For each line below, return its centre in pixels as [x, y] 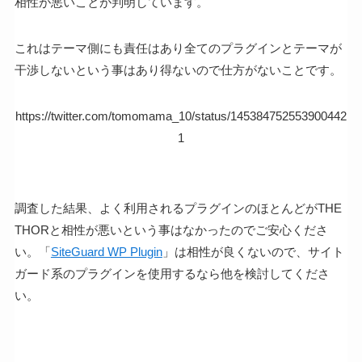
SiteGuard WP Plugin [106, 251]
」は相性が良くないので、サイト [253, 251]
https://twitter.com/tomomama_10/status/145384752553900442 [181, 116]
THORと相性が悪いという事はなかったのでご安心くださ [171, 229]
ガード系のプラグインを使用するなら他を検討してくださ [172, 273]
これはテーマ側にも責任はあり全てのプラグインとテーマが [178, 48]
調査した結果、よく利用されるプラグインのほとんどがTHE [178, 208]
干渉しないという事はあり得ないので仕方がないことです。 [178, 69]
